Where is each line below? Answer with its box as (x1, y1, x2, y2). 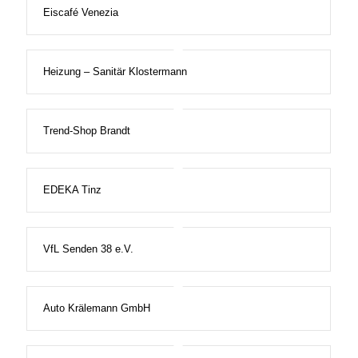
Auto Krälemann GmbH (42, 302, 150, 315)
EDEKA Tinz (42, 184, 101, 197)
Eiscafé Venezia (42, 6, 118, 19)
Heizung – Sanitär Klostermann (42, 66, 187, 78)
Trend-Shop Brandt (42, 125, 130, 137)
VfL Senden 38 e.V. (42, 243, 133, 256)
